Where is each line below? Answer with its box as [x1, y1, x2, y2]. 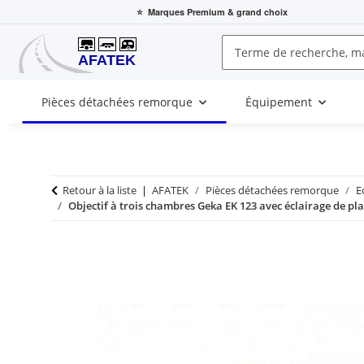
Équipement [245, 94, 312, 110]
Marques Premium [148, 5, 225, 18]
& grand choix [225, 5, 288, 18]
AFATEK [152, 183, 188, 198]
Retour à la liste [63, 183, 136, 198]
